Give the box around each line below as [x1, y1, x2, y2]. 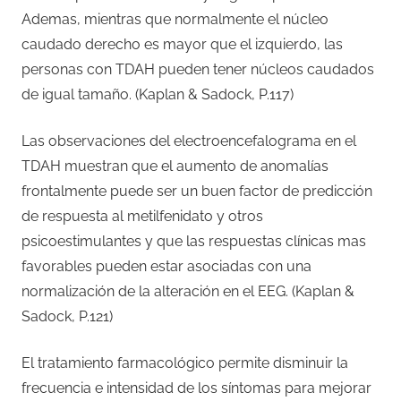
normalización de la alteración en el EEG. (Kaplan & [21, 282, 354, 300]
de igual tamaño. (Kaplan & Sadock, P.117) [21, 85, 294, 103]
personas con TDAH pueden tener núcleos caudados [21, 60, 374, 78]
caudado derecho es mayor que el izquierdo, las [21, 35, 343, 53]
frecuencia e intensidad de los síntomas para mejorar [21, 379, 371, 397]
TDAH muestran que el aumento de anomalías [21, 157, 328, 175]
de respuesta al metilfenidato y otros [21, 207, 263, 225]
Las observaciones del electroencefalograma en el [21, 132, 356, 149]
